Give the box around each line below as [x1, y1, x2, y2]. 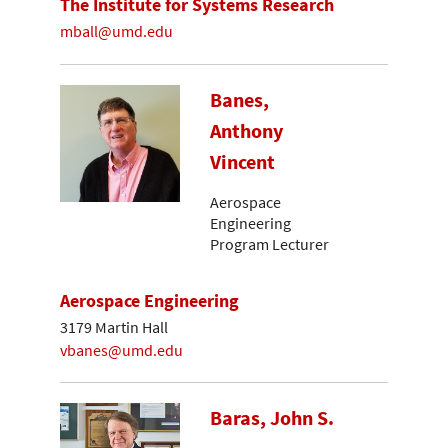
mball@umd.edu [60, 20, 173, 41]
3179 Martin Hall [60, 316, 168, 337]
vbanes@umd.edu [60, 339, 183, 360]
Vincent [210, 148, 275, 175]
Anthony [210, 117, 283, 144]
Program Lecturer [210, 233, 329, 254]
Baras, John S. [210, 405, 334, 432]
